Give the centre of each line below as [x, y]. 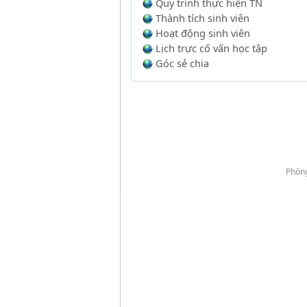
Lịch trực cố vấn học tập [211, 48]
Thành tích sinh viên [202, 18]
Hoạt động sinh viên [203, 33]
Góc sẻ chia [182, 63]
